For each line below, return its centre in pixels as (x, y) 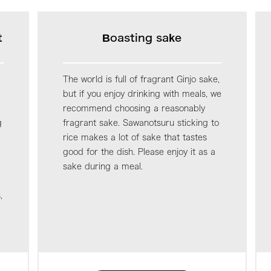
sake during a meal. (103, 166)
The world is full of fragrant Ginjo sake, (141, 79)
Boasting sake (142, 37)
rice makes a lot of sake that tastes (135, 137)
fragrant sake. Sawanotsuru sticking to (141, 122)
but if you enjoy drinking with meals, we (142, 93)
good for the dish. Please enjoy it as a (139, 152)
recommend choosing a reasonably (134, 108)
